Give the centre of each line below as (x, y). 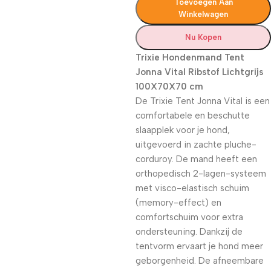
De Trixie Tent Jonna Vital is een (203, 101)
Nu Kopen (203, 37)
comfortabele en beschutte (193, 116)
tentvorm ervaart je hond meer (199, 246)
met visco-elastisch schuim (192, 188)
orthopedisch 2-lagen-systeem (201, 174)
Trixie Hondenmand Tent (190, 57)
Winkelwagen (203, 14)
